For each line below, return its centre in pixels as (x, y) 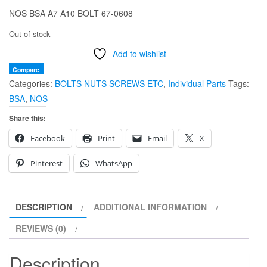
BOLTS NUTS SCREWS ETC (109, 84)
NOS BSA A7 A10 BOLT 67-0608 (71, 13)
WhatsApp (114, 164)
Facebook (48, 139)
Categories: (32, 84)
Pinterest (46, 164)
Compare (26, 70)
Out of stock (30, 34)
